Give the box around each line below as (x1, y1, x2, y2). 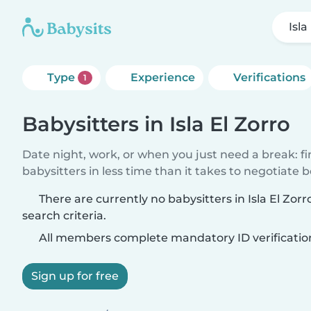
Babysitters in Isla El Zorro (22, 112, 290, 136)
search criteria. (22, 209, 106, 222)
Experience (130, 71, 195, 84)
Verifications (233, 71, 305, 84)
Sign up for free (31, 269, 119, 283)
